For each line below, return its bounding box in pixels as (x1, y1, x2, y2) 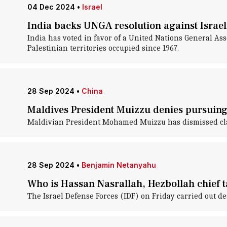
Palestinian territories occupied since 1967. (27, 44, 179, 53)
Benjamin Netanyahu (81, 161, 156, 169)
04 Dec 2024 (27, 3, 75, 11)
